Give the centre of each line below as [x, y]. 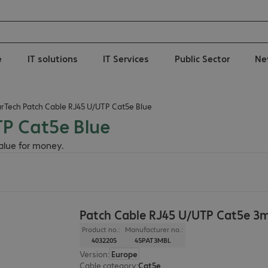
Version [94, 254]
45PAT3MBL [153, 240]
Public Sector [202, 58]
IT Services [126, 58]
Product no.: [101, 230]
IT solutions [52, 58]
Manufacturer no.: [154, 230]
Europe [125, 254]
